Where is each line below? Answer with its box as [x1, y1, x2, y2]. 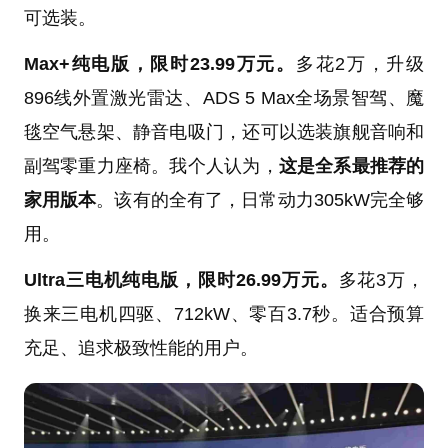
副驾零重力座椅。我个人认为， [23, 155, 279, 176]
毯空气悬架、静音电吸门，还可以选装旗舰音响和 [23, 121, 425, 142]
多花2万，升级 [295, 53, 425, 74]
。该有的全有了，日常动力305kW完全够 [96, 189, 425, 210]
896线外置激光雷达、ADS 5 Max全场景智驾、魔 [23, 87, 425, 108]
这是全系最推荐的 [278, 155, 425, 176]
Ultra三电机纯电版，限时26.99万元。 [23, 269, 339, 290]
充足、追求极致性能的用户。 [23, 337, 258, 358]
